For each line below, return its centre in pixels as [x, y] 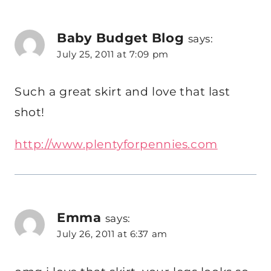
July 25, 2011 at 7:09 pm [113, 54]
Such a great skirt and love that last [122, 92]
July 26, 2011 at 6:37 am [112, 234]
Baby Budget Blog [121, 38]
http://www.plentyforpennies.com [116, 145]
